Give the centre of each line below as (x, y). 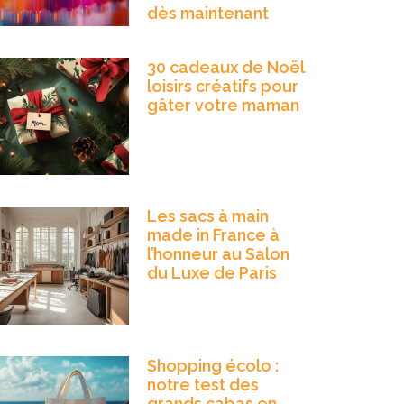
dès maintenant (207, 13)
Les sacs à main (207, 216)
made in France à (213, 235)
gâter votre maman (223, 105)
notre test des (202, 384)
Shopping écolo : (212, 365)
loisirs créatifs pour (222, 86)
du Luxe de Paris (211, 273)
